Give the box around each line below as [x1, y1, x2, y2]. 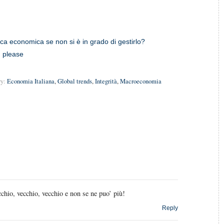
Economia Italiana [7, 77, 54, 85]
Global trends [57, 77, 92, 85]
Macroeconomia [120, 77, 161, 85]
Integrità [95, 77, 117, 85]
